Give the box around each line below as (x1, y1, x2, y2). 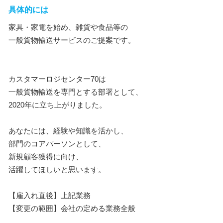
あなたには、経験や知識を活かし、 (8, 126, 128, 135)
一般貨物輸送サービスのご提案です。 (8, 35, 135, 44)
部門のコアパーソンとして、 (8, 139, 106, 148)
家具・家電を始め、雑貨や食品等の (8, 22, 128, 31)
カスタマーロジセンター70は (8, 74, 106, 83)
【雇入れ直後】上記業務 (8, 191, 91, 200)
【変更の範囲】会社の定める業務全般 (8, 204, 135, 213)
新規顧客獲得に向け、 (8, 152, 83, 161)
